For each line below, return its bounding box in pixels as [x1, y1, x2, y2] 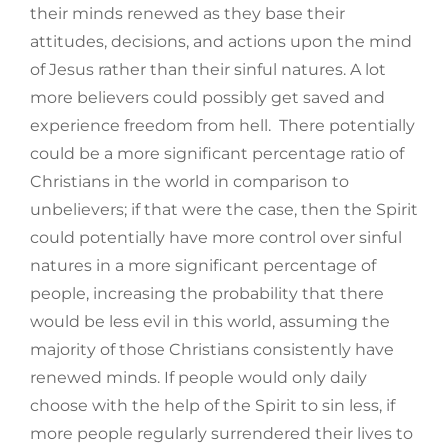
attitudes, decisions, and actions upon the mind [30, 32, 412, 52]
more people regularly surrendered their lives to [30, 424, 413, 444]
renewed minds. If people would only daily [30, 368, 367, 388]
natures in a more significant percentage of [30, 256, 376, 276]
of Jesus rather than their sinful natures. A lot [30, 60, 386, 80]
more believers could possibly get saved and [30, 88, 385, 108]
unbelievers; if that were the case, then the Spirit [30, 200, 418, 220]
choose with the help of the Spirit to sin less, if [30, 396, 395, 416]
